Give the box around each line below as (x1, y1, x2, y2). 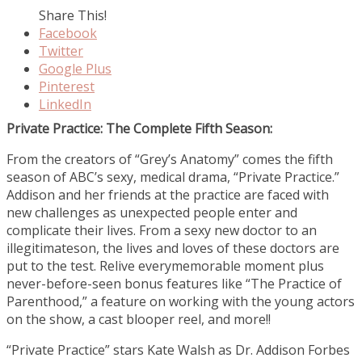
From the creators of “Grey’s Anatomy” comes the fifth (6, 150, 333, 169)
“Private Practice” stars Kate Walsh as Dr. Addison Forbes (6, 341, 350, 360)
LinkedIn (39, 95, 91, 114)
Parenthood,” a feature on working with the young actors (6, 293, 355, 311)
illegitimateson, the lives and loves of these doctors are (6, 239, 339, 258)
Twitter (39, 42, 83, 61)
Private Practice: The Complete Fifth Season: (6, 120, 272, 138)
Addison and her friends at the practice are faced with (6, 186, 329, 204)
